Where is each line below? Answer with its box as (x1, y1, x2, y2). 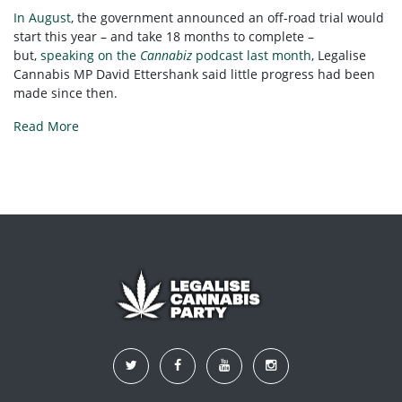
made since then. (13, 83, 118, 101)
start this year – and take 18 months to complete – (13, 27, 314, 45)
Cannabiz (140, 46, 192, 64)
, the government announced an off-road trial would (71, 8, 384, 26)
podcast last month (196, 46, 311, 64)
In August (13, 8, 71, 26)
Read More (13, 117, 79, 135)
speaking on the (40, 46, 136, 64)
